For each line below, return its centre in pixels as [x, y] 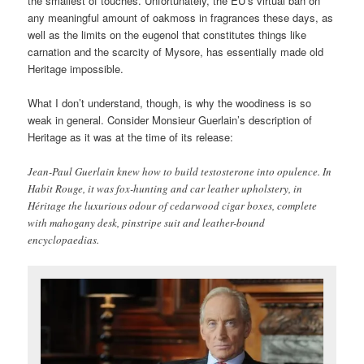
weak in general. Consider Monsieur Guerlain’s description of [170, 120]
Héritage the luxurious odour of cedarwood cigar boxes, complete [173, 205]
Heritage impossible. [76, 69]
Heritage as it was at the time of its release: [131, 137]
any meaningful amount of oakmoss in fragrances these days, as [181, 18]
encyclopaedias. [64, 239]
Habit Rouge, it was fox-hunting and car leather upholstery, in [165, 188]
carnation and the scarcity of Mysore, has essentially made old [176, 52]
